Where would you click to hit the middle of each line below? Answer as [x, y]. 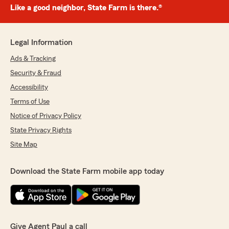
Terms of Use [30, 102]
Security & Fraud [36, 73]
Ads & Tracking [33, 59]
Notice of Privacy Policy [46, 116]
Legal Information [41, 43]
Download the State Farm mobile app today [87, 171]
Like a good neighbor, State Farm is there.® [86, 8]
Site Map [24, 145]
